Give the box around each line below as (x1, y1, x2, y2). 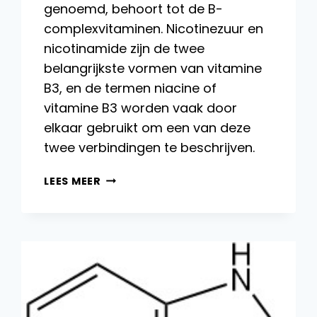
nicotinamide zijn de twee (44, 39, 205, 57)
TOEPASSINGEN (100, 268, 188, 283)
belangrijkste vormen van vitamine (44, 59, 263, 77)
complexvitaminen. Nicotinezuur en (44, 19, 264, 38)
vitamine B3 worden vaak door (44, 98, 238, 117)
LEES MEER (44, 173, 101, 188)
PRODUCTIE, (100, 203, 170, 218)
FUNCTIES (100, 236, 156, 250)
